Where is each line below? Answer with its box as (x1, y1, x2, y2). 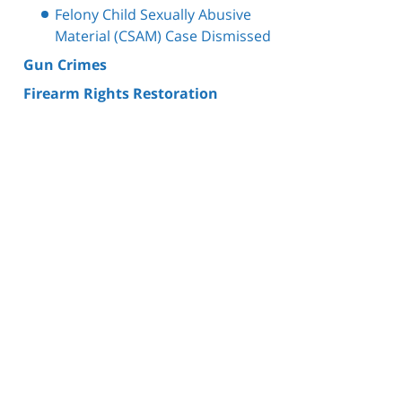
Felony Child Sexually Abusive (55, 4, 251, 25)
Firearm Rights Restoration (23, 83, 218, 104)
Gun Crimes (23, 55, 107, 75)
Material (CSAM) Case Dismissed (55, 26, 271, 47)
